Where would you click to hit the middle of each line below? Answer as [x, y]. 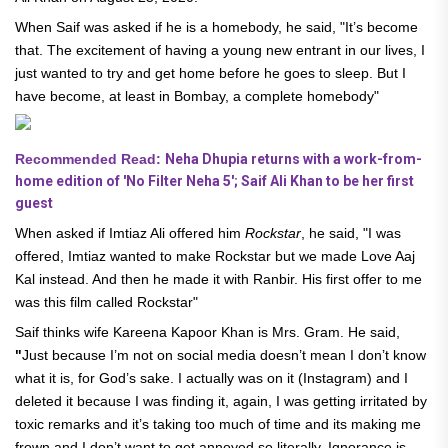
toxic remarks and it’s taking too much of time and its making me [218, 423]
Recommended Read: [90, 158]
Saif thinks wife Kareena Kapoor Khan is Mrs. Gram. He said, [207, 331]
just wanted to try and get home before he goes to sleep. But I [210, 72]
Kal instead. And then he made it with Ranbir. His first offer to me [218, 278]
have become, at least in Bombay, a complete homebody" [199, 95]
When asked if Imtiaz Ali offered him [130, 232]
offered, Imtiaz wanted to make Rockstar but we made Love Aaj [215, 255]
